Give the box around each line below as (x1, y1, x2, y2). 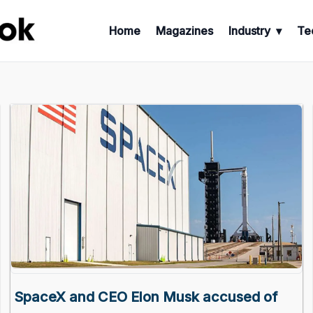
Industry (228, 24, 270, 38)
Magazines (155, 24, 213, 38)
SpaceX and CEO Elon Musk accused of (14, 288, 278, 305)
